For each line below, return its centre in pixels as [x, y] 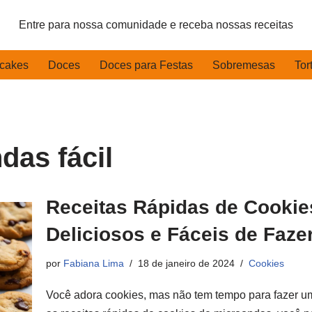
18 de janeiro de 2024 [186, 263]
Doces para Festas [146, 65]
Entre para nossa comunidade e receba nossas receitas [156, 25]
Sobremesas [243, 65]
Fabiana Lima [94, 263]
